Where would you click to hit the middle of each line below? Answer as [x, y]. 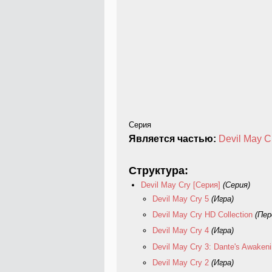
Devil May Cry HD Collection [202, 215]
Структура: [160, 170]
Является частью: [174, 139]
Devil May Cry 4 [181, 231]
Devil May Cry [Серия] [180, 185]
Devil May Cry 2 [181, 262]
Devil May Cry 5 [181, 199]
